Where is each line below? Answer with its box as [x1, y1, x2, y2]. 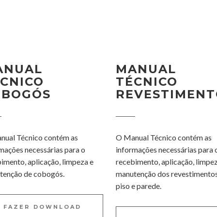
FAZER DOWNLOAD [3, 203, 82, 210]
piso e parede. [115, 181, 161, 190]
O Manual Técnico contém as [115, 133, 212, 142]
